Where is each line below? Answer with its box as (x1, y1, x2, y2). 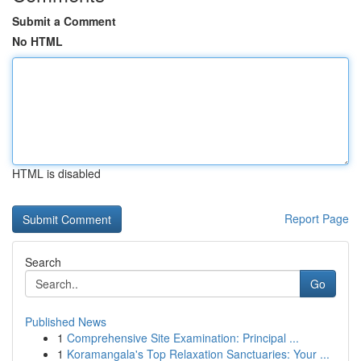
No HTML (12, 33, 63, 49)
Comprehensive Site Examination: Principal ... (67, 330, 299, 346)
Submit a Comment (12, 13, 116, 29)
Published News (25, 313, 106, 330)
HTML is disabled (12, 165, 101, 181)
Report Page (284, 210, 349, 226)
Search (25, 254, 61, 270)
